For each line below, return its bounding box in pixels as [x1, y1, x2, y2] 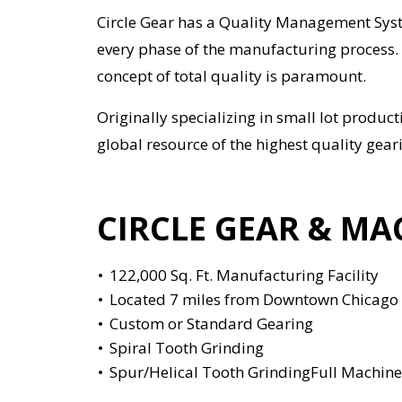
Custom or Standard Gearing [109, 313, 313, 334]
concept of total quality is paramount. [97, 66, 366, 86]
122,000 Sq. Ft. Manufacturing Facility [109, 265, 379, 285]
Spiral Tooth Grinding [109, 337, 264, 358]
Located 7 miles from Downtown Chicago [109, 289, 398, 310]
